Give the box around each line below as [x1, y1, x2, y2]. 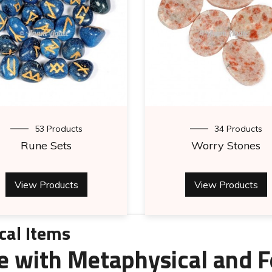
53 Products [34, 123, 83, 134]
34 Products [214, 123, 262, 134]
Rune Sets [21, 138, 72, 152]
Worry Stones [191, 138, 260, 152]
